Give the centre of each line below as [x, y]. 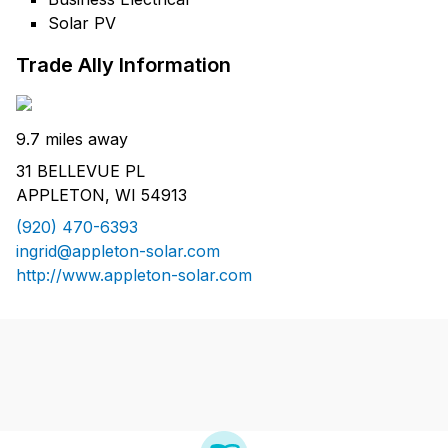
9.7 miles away [72, 139]
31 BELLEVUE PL [80, 171]
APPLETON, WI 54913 [101, 195]
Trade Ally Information [123, 65]
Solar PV [82, 23]
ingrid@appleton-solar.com [118, 251]
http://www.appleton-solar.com [134, 275]
